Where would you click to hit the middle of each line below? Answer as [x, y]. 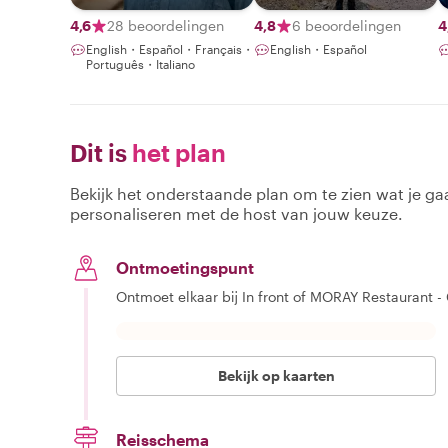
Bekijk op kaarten [276, 375]
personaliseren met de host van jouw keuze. [236, 213]
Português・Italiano [140, 63]
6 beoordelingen [346, 25]
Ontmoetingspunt [185, 267]
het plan [176, 152]
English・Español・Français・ [170, 48]
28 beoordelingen [165, 25]
